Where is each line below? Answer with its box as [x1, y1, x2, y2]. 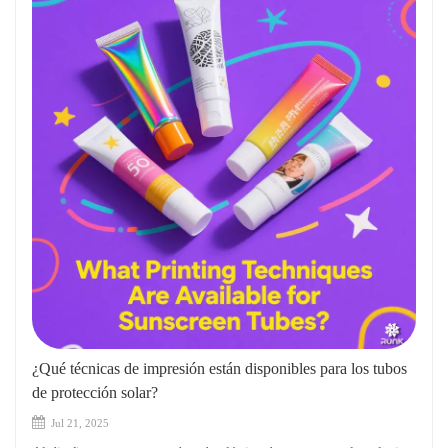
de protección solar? [32, 383, 158, 401]
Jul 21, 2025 [48, 416, 110, 429]
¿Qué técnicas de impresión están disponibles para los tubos [32, 359, 407, 377]
